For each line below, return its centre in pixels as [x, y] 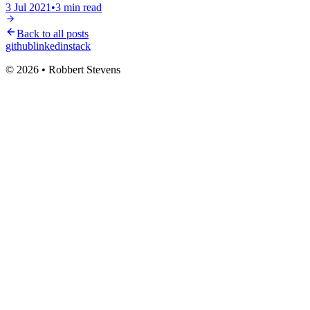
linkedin [51, 46]
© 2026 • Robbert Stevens [63, 69]
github [19, 46]
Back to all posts [53, 33]
